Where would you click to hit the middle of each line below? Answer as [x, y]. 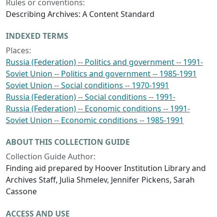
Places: [18, 51]
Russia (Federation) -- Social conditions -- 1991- [91, 97]
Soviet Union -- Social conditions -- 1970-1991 [87, 85]
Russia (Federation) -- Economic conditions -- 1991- [98, 109]
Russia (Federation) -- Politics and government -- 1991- [104, 62]
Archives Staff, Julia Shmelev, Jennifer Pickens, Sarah [100, 180]
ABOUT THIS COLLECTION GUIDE [68, 142]
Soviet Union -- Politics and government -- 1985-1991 [101, 74]
